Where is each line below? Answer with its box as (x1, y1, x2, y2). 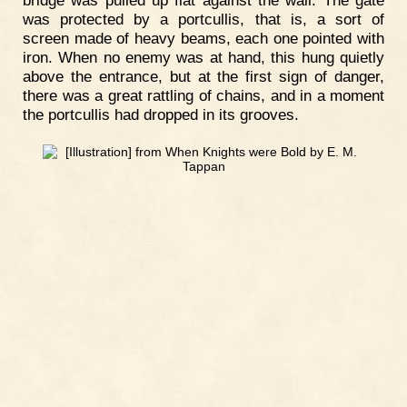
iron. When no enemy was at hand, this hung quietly (23, 47, 384, 66)
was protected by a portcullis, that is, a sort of (23, 9, 384, 28)
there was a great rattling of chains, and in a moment (23, 85, 384, 104)
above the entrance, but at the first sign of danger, (23, 66, 384, 85)
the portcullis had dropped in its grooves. (23, 104, 299, 124)
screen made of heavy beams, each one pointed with (23, 28, 384, 47)
